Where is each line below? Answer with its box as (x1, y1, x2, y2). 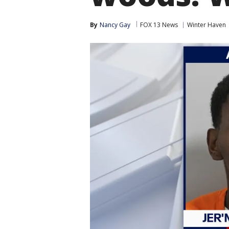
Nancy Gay (100, 20, 130, 29)
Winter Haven (187, 20, 226, 29)
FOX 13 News (140, 20, 178, 29)
